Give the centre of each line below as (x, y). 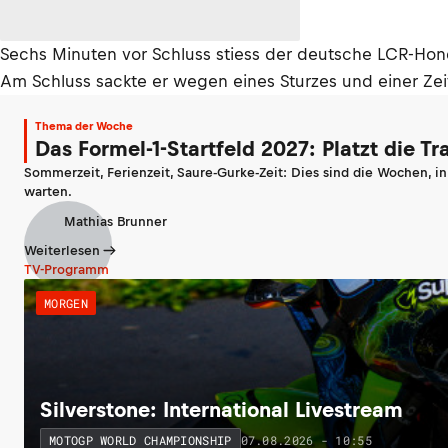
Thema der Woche (84, 126)
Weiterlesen (62, 250)
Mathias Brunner (115, 221)
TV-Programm (66, 269)
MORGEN (66, 303)
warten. (48, 191)
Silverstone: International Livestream (221, 409)
